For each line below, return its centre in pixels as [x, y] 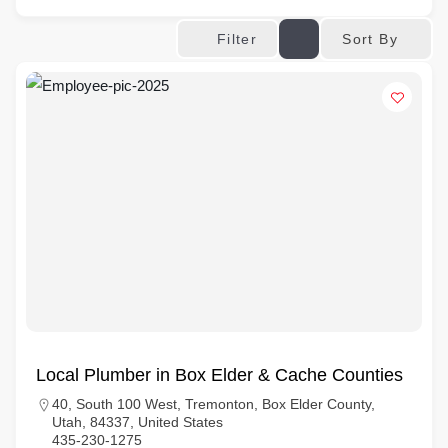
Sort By [370, 38]
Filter [237, 39]
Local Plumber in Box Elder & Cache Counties [219, 375]
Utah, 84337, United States [137, 422]
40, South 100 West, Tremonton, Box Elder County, [213, 404]
